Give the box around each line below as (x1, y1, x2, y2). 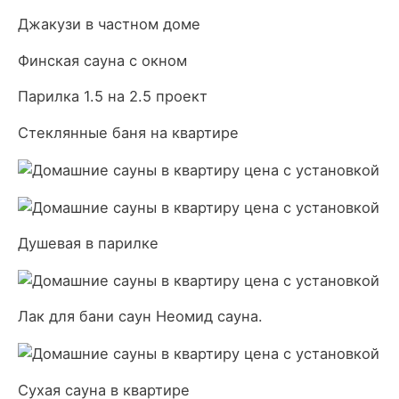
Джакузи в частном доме (18, 15, 200, 34)
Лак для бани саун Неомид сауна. (18, 307, 263, 326)
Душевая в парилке (18, 233, 159, 252)
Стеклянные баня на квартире (18, 123, 239, 142)
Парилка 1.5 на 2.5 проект (18, 87, 208, 106)
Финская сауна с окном (18, 51, 187, 69)
